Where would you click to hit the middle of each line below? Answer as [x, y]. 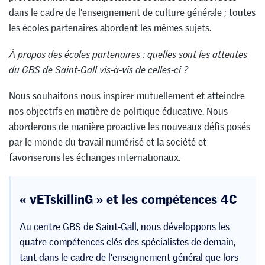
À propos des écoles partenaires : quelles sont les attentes [128, 54]
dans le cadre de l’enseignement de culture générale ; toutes [132, 12]
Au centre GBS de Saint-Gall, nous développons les [125, 226]
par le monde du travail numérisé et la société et [108, 142]
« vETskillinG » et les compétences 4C [128, 197]
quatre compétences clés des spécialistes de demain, [127, 242]
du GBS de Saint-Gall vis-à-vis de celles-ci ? [98, 70]
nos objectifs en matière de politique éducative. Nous [118, 112]
